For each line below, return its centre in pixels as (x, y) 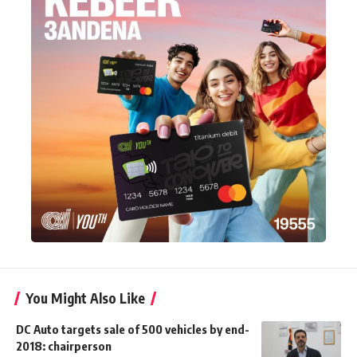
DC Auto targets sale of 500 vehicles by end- (133, 330)
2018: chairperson (64, 346)
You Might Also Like (85, 298)
